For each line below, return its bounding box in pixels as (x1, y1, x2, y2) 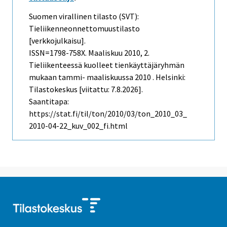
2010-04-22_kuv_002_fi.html (29, 120, 128, 131)
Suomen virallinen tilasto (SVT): (29, 11, 139, 21)
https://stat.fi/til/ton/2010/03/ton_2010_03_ (29, 108, 187, 119)
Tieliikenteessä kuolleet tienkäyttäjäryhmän (29, 59, 184, 70)
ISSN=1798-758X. (29, 47, 88, 58)
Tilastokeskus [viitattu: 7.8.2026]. (29, 84, 143, 94)
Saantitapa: (29, 96, 69, 106)
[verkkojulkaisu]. (29, 35, 86, 46)
